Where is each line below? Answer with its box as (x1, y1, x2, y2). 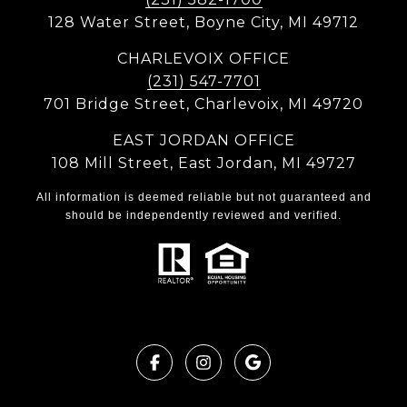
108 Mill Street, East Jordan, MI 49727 (51, 154, 356, 172)
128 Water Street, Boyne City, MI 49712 (48, 13, 359, 31)
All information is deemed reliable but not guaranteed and (35, 190, 372, 203)
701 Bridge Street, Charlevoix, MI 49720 (44, 94, 363, 113)
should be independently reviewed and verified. (65, 208, 342, 222)
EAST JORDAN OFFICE (112, 131, 295, 149)
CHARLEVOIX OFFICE (117, 49, 290, 67)
